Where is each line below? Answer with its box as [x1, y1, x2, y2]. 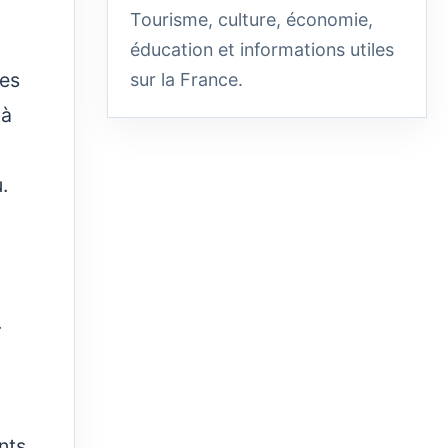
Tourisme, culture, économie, [130, 8, 373, 30]
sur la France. [130, 68, 243, 90]
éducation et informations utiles [130, 38, 394, 60]
